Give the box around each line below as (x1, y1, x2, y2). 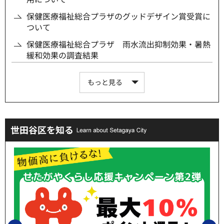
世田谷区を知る (10, 122, 73, 136)
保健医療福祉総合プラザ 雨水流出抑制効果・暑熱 (26, 37, 210, 50)
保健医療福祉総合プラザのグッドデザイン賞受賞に (26, 9, 210, 22)
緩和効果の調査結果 (26, 48, 98, 61)
